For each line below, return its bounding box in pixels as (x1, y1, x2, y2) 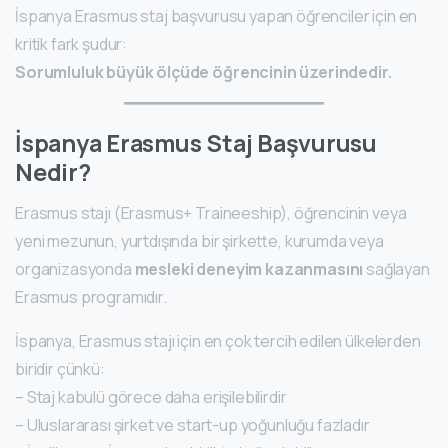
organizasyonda (15, 258, 135, 281)
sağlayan (363, 258, 430, 281)
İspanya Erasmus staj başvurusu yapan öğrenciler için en (15, 5, 418, 28)
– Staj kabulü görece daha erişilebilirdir (15, 386, 287, 409)
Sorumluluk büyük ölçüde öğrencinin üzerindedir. (15, 61, 392, 84)
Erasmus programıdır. (15, 286, 167, 309)
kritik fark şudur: (15, 33, 128, 56)
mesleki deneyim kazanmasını (134, 258, 364, 281)
